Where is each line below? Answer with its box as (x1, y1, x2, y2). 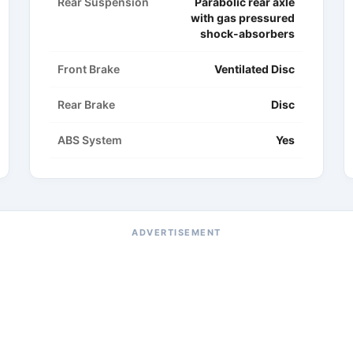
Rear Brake (58, 98, 116, 112)
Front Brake (58, 62, 121, 76)
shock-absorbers (200, 27, 295, 41)
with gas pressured (191, 11, 295, 25)
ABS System (58, 133, 123, 147)
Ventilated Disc (214, 62, 295, 76)
